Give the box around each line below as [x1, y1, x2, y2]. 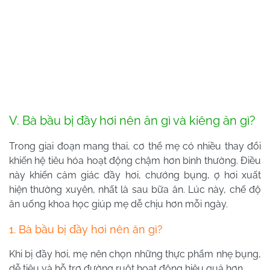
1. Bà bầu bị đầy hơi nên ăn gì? [9, 223, 163, 236]
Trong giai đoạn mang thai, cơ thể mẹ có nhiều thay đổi [9, 140, 261, 152]
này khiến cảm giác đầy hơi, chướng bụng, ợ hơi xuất [9, 169, 261, 181]
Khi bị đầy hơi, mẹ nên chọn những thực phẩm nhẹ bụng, [9, 248, 261, 260]
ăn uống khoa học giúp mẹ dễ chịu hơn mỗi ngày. [9, 198, 228, 210]
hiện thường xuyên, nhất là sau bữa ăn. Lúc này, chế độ [9, 184, 261, 196]
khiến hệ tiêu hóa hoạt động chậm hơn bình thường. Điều [9, 155, 261, 167]
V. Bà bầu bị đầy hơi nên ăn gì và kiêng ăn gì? [9, 113, 256, 128]
